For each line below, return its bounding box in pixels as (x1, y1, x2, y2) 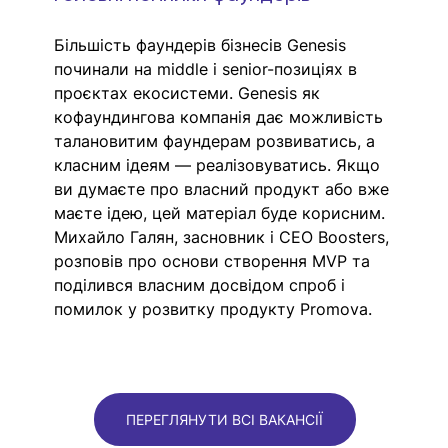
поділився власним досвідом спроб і (54, 274, 351, 295)
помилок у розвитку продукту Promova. (54, 298, 378, 319)
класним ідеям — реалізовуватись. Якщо (54, 154, 386, 175)
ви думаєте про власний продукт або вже (54, 178, 395, 199)
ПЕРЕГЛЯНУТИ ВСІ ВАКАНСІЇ (126, 410, 323, 428)
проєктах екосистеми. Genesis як (54, 82, 326, 103)
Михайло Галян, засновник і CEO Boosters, (54, 226, 395, 247)
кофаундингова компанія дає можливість (54, 106, 389, 127)
